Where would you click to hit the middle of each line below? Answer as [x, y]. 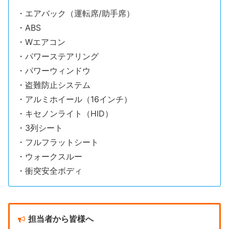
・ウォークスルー [50, 156]
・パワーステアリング [58, 56]
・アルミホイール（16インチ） [74, 99]
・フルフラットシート [58, 142]
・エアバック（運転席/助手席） [76, 13]
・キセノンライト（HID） [65, 113]
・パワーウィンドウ [54, 71]
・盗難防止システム [54, 85]
